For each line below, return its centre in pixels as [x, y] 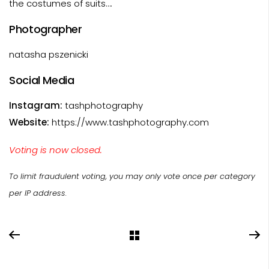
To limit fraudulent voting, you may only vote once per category [132, 176]
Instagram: [36, 105]
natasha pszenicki [49, 54]
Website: [29, 122]
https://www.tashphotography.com [129, 122]
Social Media [42, 80]
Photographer [46, 29]
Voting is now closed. [56, 150]
